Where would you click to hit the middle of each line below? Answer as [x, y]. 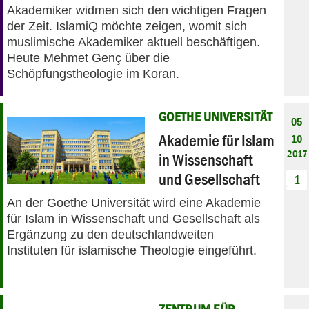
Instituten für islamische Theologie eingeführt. [132, 250]
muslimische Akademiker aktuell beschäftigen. [133, 42]
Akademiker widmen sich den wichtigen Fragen [137, 10]
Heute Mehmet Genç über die [88, 58]
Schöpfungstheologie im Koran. [93, 73]
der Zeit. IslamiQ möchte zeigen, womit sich [127, 26]
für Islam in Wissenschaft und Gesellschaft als [133, 218]
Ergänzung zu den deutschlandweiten [110, 234]
